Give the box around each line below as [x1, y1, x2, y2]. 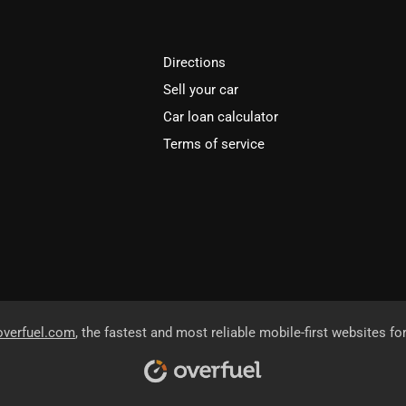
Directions [163, 53, 227, 71]
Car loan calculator [163, 108, 279, 125]
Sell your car [163, 81, 239, 98]
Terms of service [163, 135, 266, 152]
